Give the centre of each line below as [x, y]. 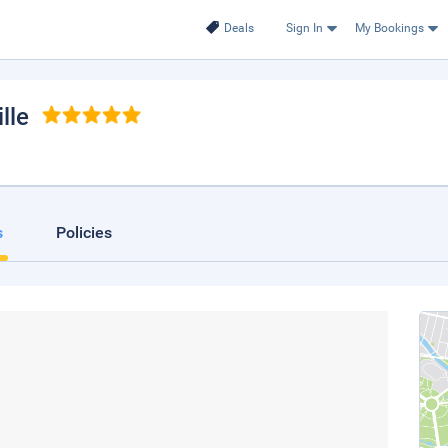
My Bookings [389, 28]
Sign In [304, 28]
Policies [84, 232]
